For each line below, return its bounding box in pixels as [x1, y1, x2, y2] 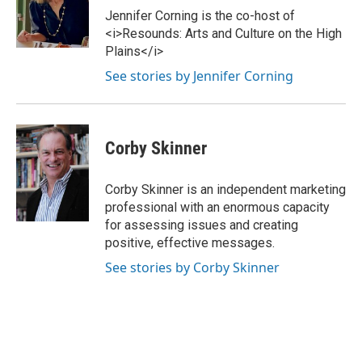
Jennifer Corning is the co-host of [105, 8, 295, 23]
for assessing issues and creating [105, 217, 298, 233]
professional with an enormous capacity [105, 200, 330, 215]
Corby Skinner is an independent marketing [105, 182, 346, 197]
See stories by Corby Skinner [105, 259, 280, 276]
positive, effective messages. [105, 235, 275, 250]
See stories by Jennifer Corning [105, 67, 293, 85]
